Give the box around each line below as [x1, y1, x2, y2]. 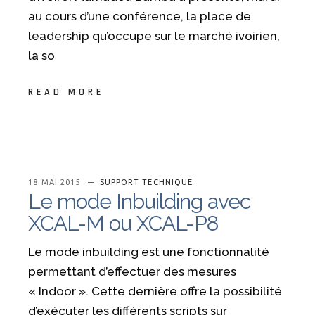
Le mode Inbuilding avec [28, 189, 251, 214]
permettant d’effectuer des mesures [28, 264, 237, 279]
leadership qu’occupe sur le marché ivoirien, [28, 29, 281, 43]
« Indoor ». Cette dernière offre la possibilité [28, 284, 283, 299]
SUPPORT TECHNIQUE [99, 178, 193, 187]
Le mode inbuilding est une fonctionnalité [28, 245, 270, 259]
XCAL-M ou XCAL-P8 [28, 211, 219, 236]
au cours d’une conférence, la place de [28, 9, 252, 23]
